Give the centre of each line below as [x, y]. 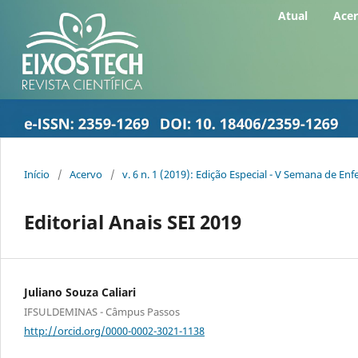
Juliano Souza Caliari [80, 292]
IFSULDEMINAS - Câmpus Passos [102, 312]
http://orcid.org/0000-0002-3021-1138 [114, 330]
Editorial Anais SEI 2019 [133, 222]
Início [37, 175]
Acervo [86, 175]
